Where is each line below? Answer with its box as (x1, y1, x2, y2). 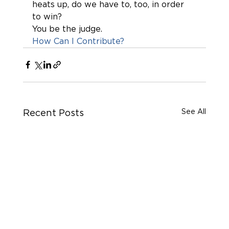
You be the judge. (32, 25, 105, 33)
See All (181, 108, 207, 116)
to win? (32, 12, 62, 21)
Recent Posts (22, 108, 84, 118)
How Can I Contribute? (32, 37, 124, 45)
